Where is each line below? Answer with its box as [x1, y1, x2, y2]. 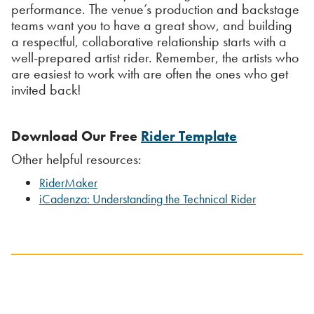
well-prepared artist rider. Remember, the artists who [11, 48, 299, 67]
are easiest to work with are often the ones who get [11, 64, 288, 83]
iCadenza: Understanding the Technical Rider [39, 190, 256, 207]
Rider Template [141, 126, 237, 145]
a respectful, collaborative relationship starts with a [11, 32, 287, 50]
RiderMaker [39, 174, 97, 191]
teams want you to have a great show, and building [11, 15, 292, 34]
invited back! [11, 80, 81, 99]
